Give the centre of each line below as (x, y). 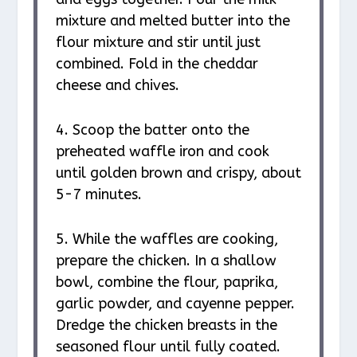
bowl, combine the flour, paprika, (167, 282)
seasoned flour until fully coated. (168, 346)
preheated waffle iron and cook (162, 151)
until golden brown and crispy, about (178, 173)
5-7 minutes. (98, 194)
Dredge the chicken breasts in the (166, 325)
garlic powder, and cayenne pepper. (175, 303)
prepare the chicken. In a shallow (166, 260)
